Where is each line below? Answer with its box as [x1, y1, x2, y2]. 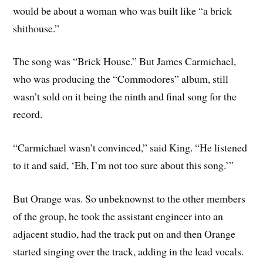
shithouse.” [13, 21, 60, 35]
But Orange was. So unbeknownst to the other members [13, 191, 246, 205]
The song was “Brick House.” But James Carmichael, [13, 54, 237, 69]
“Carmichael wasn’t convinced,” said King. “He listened [13, 140, 248, 155]
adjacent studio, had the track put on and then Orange [13, 226, 236, 241]
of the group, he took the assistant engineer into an [13, 208, 224, 223]
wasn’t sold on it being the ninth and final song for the [13, 89, 237, 104]
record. [13, 107, 43, 122]
